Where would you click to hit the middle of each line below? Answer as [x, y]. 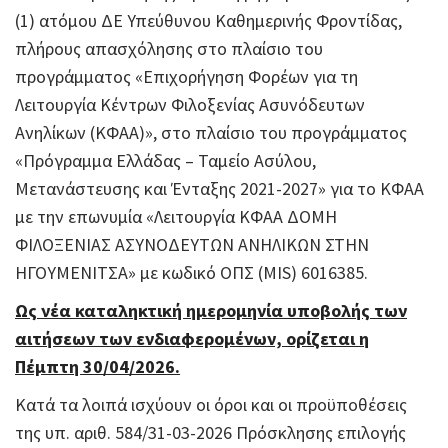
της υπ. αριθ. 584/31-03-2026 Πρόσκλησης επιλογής [210, 432]
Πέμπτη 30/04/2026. [97, 366]
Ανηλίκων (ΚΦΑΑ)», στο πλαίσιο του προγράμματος [211, 132]
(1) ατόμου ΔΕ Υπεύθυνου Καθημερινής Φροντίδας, [208, 20]
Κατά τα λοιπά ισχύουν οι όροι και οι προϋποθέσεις [211, 404]
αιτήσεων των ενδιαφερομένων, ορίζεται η [192, 338]
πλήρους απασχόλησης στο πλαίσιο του [169, 48]
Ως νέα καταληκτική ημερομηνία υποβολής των [211, 310]
